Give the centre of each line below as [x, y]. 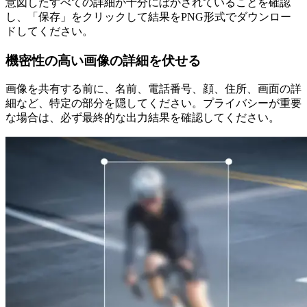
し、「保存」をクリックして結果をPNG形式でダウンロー [148, 16]
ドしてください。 [49, 31]
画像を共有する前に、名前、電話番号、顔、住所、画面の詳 [153, 89]
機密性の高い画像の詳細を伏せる [103, 60]
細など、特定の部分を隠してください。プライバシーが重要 [153, 103]
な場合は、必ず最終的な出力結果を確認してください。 [143, 118]
